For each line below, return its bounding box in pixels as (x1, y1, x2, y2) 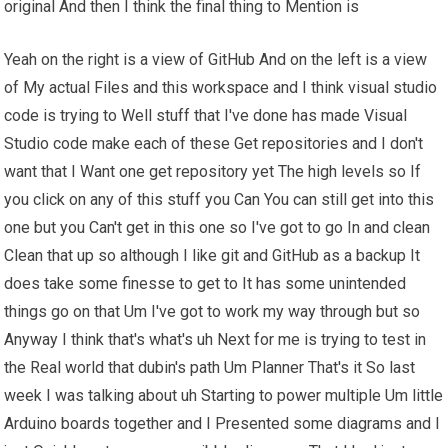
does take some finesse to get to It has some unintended (4, 274, 407, 294)
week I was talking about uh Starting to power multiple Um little (4, 386, 444, 406)
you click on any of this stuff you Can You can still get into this (4, 190, 435, 210)
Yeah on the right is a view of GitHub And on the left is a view (4, 50, 428, 70)
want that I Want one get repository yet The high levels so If (4, 162, 422, 182)
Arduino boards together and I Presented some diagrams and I (4, 414, 441, 434)
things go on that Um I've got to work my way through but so (4, 302, 421, 322)
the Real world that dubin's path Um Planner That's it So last (4, 358, 416, 378)
